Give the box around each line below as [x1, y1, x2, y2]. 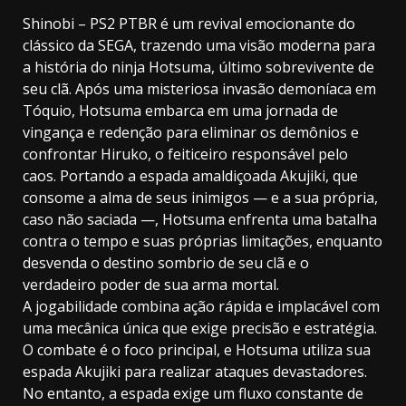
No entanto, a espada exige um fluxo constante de [23, 383, 363, 403]
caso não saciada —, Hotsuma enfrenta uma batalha [23, 209, 377, 229]
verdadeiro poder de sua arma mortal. [23, 275, 279, 295]
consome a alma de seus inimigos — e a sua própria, [23, 188, 378, 208]
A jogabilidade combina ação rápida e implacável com [23, 296, 380, 316]
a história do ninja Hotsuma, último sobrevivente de [23, 57, 374, 77]
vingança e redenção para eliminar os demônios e [23, 122, 359, 142]
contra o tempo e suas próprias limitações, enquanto [23, 231, 382, 251]
